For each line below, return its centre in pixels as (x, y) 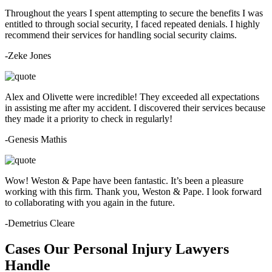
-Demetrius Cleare (40, 223)
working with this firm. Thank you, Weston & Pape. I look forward (133, 192)
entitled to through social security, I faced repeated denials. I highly (132, 24)
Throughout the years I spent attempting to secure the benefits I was (134, 13)
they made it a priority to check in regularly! (89, 119)
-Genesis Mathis (36, 140)
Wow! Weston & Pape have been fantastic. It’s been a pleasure (124, 181)
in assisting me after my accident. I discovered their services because (135, 108)
